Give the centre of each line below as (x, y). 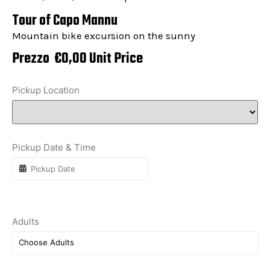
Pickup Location (46, 90)
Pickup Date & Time (54, 147)
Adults (26, 221)
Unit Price (115, 59)
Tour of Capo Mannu (65, 21)
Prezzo (32, 59)
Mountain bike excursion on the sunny (104, 36)
